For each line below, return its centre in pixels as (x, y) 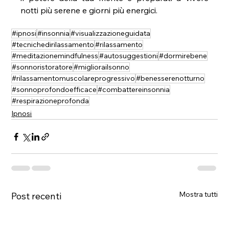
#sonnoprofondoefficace (54, 90)
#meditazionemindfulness (55, 56)
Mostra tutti (198, 194)
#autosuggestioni (129, 56)
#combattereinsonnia (134, 90)
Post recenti (37, 196)
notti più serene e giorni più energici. (89, 10)
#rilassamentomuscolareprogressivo (74, 78)
